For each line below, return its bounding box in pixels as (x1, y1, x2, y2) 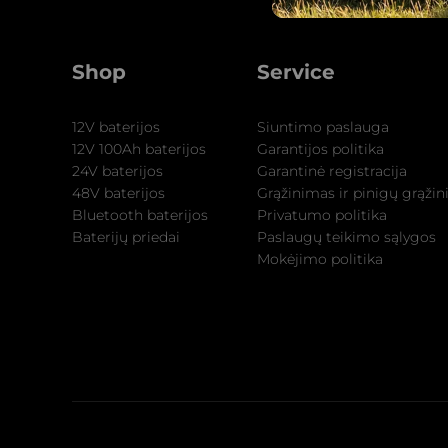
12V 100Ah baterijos (72, 140, 206, 158)
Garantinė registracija (256, 162, 407, 180)
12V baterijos (72, 118, 160, 136)
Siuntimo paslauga (256, 118, 389, 136)
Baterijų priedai (72, 228, 180, 246)
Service (256, 60, 335, 84)
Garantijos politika (256, 140, 384, 158)
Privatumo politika (256, 206, 387, 224)
